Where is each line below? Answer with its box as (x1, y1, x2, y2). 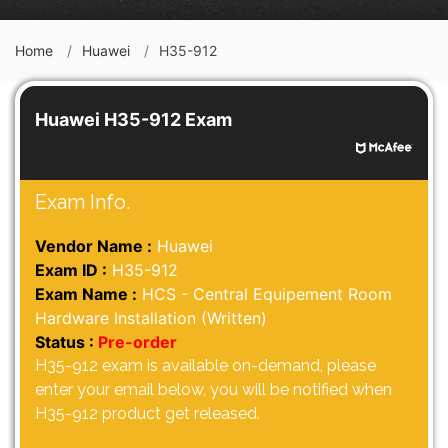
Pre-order (98, 332, 177, 352)
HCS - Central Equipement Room (137, 284, 392, 304)
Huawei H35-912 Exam (35, 109, 232, 130)
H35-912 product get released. (35, 404, 260, 423)
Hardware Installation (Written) (35, 308, 267, 328)
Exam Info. (35, 190, 130, 214)
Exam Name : (35, 284, 137, 304)
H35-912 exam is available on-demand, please (35, 356, 376, 375)
